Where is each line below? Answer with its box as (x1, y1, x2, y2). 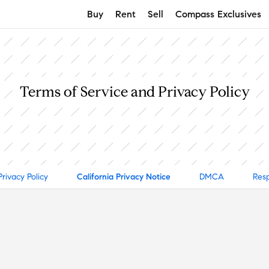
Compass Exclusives (175, 8, 261, 20)
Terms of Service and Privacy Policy (19, 83, 250, 101)
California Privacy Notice (76, 172, 171, 182)
